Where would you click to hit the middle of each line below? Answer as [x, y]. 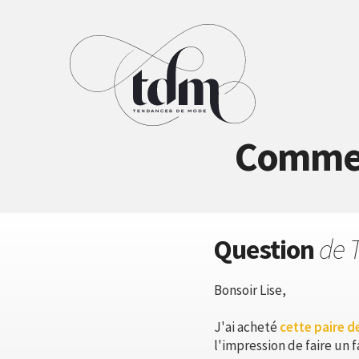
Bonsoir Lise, [250, 290]
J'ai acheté [247, 327]
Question [266, 249]
